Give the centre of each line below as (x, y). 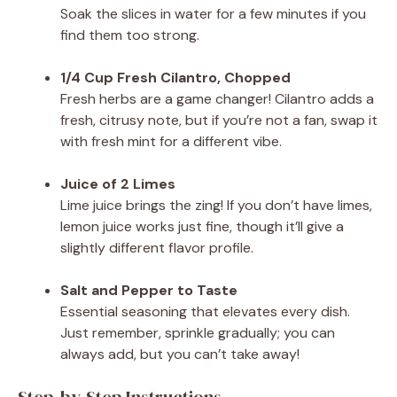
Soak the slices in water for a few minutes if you (213, 13)
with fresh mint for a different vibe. (171, 141)
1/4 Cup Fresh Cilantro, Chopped (175, 77)
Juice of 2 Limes (118, 183)
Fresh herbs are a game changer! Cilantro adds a (217, 98)
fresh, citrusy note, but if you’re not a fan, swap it (219, 120)
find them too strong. (130, 35)
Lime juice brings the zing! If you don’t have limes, (216, 205)
